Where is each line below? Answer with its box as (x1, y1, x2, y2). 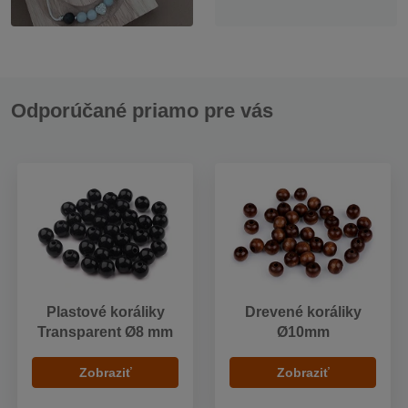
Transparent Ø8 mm (37, 324, 173, 341)
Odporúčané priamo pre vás (11, 98, 273, 122)
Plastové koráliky (46, 304, 165, 321)
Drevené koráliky (244, 304, 362, 321)
